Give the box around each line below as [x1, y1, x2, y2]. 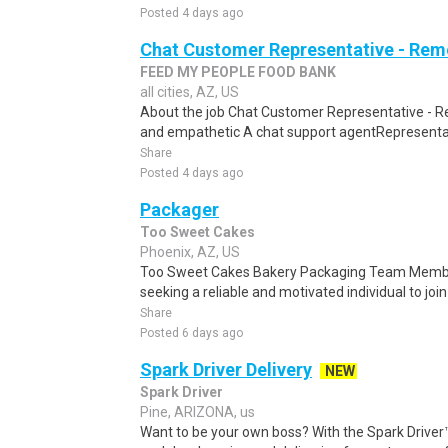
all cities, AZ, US [140, 84, 239, 100]
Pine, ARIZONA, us [140, 404, 255, 420]
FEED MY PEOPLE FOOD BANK [140, 64, 336, 80]
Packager [140, 199, 219, 220]
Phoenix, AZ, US [140, 244, 240, 260]
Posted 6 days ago [140, 326, 243, 340]
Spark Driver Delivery [140, 359, 312, 380]
